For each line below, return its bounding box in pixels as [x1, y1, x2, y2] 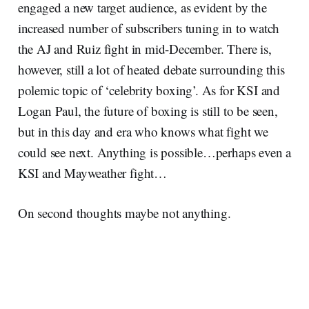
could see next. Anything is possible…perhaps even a [17, 143, 292, 161]
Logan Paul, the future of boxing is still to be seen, [17, 101, 278, 119]
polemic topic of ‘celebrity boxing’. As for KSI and [17, 81, 281, 99]
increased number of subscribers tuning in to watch [17, 19, 280, 37]
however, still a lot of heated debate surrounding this [17, 60, 285, 78]
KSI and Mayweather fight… [17, 163, 167, 181]
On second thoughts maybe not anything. [17, 203, 231, 221]
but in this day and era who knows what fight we [17, 122, 268, 140]
